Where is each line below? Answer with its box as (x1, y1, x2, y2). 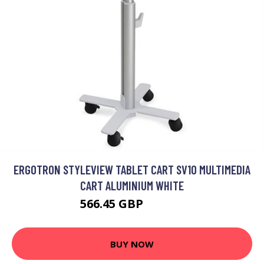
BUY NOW (110, 237, 154, 250)
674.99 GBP (146, 200, 184, 210)
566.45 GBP (80, 196, 146, 212)
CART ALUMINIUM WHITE (80, 178, 184, 193)
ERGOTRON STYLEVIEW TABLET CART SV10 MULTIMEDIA (14, 162, 250, 177)
